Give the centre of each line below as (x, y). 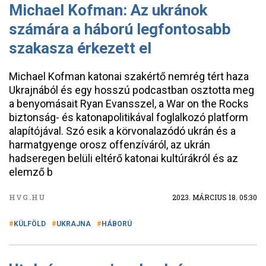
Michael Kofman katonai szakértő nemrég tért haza (129, 76)
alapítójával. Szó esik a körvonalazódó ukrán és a (122, 131)
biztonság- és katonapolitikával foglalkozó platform (129, 117)
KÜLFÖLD (30, 224)
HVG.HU (28, 197)
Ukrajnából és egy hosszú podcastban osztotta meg (132, 90)
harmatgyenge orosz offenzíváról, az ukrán (110, 145)
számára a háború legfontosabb (120, 29)
